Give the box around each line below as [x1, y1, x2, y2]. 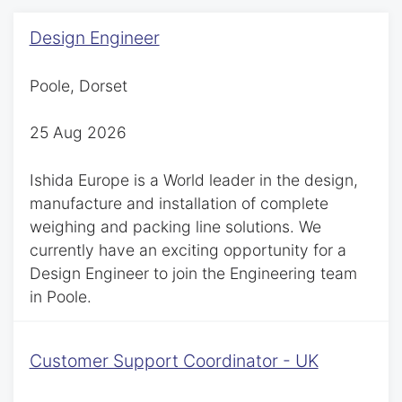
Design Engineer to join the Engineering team [29, 263, 357, 283]
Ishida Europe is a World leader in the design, [29, 170, 358, 189]
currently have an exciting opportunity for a [29, 240, 346, 259]
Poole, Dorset [29, 75, 127, 95]
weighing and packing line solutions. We [29, 216, 321, 236]
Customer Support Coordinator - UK [29, 350, 319, 372]
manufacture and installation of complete [29, 193, 328, 213]
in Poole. [29, 286, 92, 306]
